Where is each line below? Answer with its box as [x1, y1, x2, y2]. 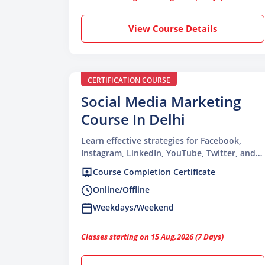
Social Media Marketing [81, 91, 241, 111]
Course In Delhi [81, 109, 185, 129]
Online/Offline [93, 183, 150, 195]
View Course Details [128, 22, 217, 34]
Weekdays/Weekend [93, 202, 174, 214]
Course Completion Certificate [93, 166, 215, 177]
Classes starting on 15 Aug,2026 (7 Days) [81, 231, 224, 243]
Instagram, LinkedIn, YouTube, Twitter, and [81, 147, 256, 159]
